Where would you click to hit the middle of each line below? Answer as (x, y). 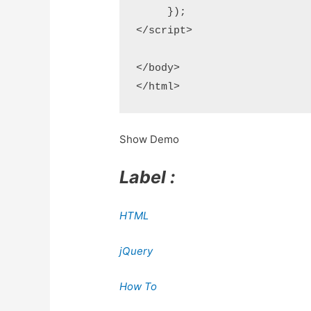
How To (138, 286)
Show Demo (150, 139)
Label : (148, 177)
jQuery (136, 251)
